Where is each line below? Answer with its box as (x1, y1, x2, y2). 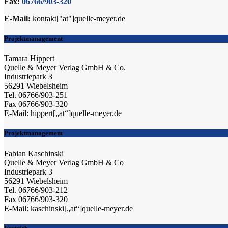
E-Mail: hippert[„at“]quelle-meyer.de (4, 109, 122, 118)
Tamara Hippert (4, 54, 54, 63)
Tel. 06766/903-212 (4, 185, 68, 194)
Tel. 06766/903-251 (4, 91, 68, 100)
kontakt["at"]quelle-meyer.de (31, 14, 125, 23)
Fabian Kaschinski (4, 149, 64, 158)
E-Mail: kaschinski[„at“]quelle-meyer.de (4, 204, 133, 213)
